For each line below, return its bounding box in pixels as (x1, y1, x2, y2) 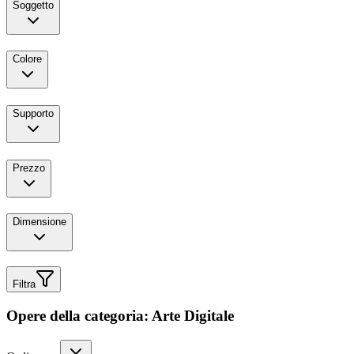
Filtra (13, 278, 36, 291)
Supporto (13, 107, 54, 119)
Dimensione (13, 216, 66, 228)
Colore (13, 53, 42, 66)
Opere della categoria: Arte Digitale (6, 307, 234, 324)
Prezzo (13, 161, 45, 174)
